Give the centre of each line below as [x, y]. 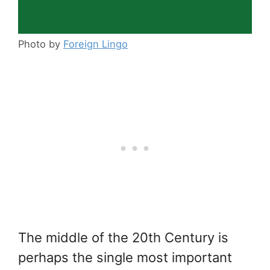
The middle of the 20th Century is [123, 238]
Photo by [41, 44]
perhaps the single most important [125, 258]
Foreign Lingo [96, 44]
